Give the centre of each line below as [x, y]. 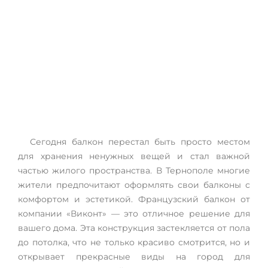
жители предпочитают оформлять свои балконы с [134, 185]
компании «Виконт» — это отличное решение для [134, 214]
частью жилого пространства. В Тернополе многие [134, 170]
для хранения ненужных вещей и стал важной [134, 156]
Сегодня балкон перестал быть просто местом [140, 142]
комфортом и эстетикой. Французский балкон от [134, 199]
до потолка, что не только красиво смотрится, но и [134, 242]
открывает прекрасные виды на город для [134, 257]
